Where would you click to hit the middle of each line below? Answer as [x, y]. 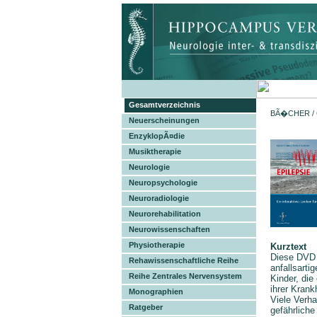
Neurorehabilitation [165, 214]
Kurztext [288, 247]
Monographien [156, 292]
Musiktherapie [155, 151]
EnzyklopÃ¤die [157, 136]
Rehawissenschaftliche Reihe [184, 260]
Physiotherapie [157, 245]
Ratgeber [146, 307]
